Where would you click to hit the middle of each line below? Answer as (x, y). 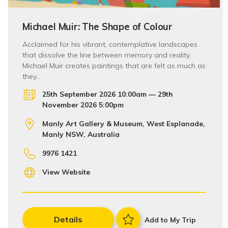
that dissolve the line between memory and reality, (107, 55)
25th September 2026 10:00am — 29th (107, 94)
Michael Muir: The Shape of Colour (97, 27)
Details (68, 219)
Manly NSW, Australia (81, 134)
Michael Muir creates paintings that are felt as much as (114, 66)
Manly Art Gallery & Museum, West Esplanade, (123, 124)
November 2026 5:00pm (83, 105)
